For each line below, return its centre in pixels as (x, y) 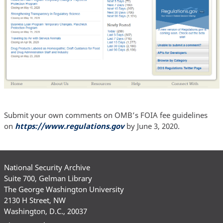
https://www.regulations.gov (69, 126)
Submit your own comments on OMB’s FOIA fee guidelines (106, 115)
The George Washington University (64, 189)
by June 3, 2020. (153, 126)
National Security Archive (47, 167)
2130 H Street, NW (35, 200)
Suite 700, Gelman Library (48, 178)
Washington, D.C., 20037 (45, 211)
